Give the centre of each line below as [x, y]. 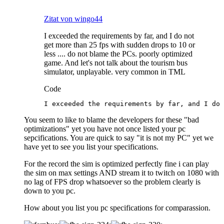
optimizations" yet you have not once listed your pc [105, 128]
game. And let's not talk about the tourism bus [116, 62]
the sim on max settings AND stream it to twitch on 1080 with [121, 172]
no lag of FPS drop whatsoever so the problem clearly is [112, 181]
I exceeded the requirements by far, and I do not [119, 35]
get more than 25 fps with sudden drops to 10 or [119, 44]
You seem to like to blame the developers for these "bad [111, 119]
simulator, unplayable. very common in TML [115, 71]
